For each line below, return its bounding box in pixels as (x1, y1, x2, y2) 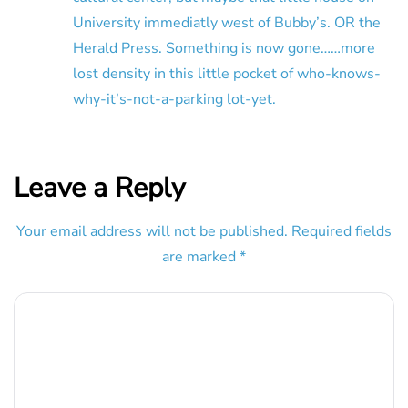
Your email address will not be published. (16, 220, 288, 241)
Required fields (291, 220, 392, 241)
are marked (162, 246, 240, 267)
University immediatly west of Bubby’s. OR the (73, 12, 381, 33)
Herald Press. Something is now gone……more (73, 37, 375, 58)
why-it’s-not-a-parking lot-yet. (73, 88, 276, 109)
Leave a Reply (14, 168, 185, 207)
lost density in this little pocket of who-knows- (73, 63, 381, 84)
